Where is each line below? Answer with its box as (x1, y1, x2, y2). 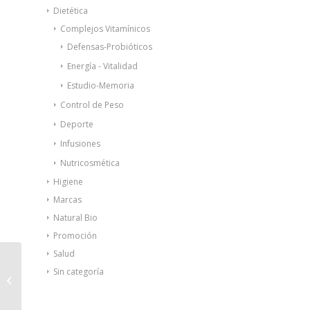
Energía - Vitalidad (67, 60, 138, 73)
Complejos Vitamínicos (60, 23, 150, 35)
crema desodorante (24, 273, 108, 286)
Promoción (53, 230, 97, 242)
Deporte (60, 118, 93, 131)
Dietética (53, 5, 88, 17)
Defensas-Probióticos (67, 41, 152, 53)
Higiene (53, 176, 83, 188)
